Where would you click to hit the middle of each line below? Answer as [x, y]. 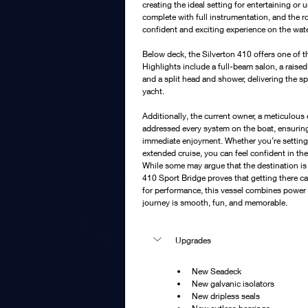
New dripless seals [226, 296]
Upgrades [194, 240]
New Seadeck [217, 271]
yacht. [153, 91]
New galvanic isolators [233, 284]
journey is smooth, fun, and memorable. [215, 202]
